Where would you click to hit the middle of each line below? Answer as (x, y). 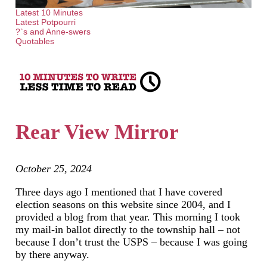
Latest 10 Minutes (49, 13)
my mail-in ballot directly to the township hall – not (128, 229)
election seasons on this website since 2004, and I (123, 204)
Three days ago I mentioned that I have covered (119, 192)
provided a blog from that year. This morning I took (128, 217)
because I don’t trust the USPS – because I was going (131, 242)
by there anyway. (52, 254)
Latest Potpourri (45, 22)
